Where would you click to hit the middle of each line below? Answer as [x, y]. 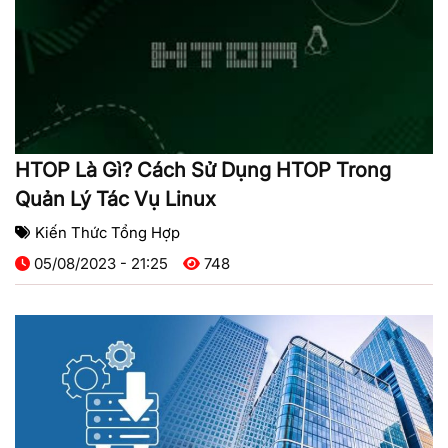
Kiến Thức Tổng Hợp [107, 233]
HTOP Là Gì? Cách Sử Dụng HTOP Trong [203, 170]
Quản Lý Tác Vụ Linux [115, 199]
